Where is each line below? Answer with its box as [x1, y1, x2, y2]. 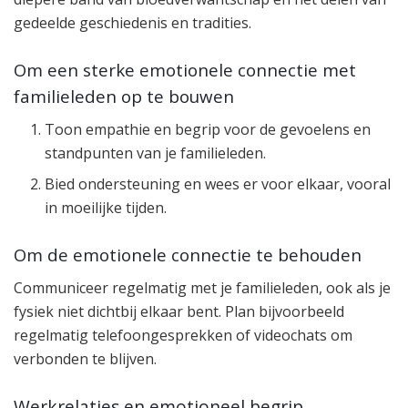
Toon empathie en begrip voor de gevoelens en [45, 119, 372, 140]
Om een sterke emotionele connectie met [14, 57, 356, 81]
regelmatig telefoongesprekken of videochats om [14, 325, 352, 346]
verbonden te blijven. [14, 349, 157, 370]
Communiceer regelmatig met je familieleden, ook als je [14, 278, 391, 299]
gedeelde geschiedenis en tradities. [14, 13, 251, 34]
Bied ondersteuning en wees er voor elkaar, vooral [45, 174, 392, 195]
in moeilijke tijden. [45, 198, 168, 219]
